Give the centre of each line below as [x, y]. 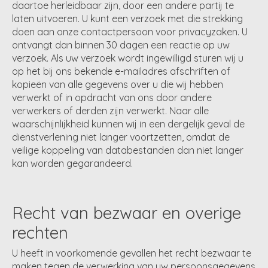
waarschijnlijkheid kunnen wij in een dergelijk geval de [128, 124]
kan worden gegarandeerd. [72, 164]
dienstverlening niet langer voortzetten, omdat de [121, 137]
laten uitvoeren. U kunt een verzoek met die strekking [127, 19]
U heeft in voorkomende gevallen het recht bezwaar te [132, 253]
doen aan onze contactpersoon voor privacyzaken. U [130, 32]
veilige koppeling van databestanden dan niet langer [128, 150]
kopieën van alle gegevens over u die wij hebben [118, 85]
